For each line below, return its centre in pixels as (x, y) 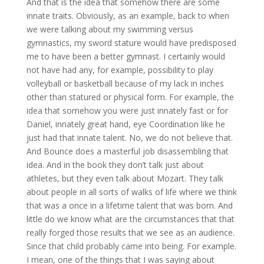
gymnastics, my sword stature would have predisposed (131, 42)
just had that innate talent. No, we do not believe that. (129, 137)
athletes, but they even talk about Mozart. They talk (125, 178)
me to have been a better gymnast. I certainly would (126, 56)
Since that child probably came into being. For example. (131, 246)
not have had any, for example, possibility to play (120, 70)
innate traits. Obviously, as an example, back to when (128, 15)
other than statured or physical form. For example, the (130, 97)
